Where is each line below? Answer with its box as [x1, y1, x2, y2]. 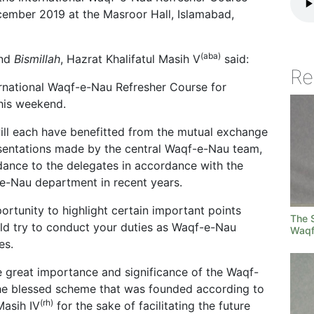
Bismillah [14, 52, 60, 66]
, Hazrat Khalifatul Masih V [60, 52, 200, 66]
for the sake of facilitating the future [53, 299, 250, 313]
